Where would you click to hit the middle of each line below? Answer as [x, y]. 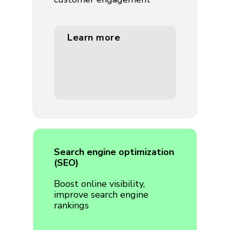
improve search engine [101, 195]
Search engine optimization [114, 152]
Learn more [94, 37]
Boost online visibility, [99, 184]
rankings [71, 205]
